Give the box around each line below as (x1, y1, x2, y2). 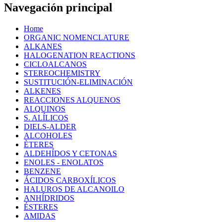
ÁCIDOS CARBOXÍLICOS (24, 176, 116, 185)
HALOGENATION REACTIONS (24, 51, 135, 60)
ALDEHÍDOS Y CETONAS (24, 149, 117, 158)
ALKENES (24, 87, 61, 96)
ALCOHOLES (24, 131, 72, 140)
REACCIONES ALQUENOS (24, 96, 120, 105)
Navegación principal (4, 1, 112, 14)
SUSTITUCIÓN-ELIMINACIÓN (24, 78, 133, 87)
